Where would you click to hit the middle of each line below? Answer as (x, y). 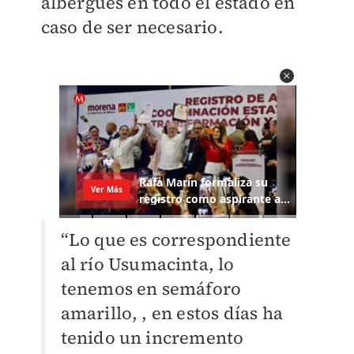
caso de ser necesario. (132, 27)
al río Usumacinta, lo (147, 264)
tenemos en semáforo (151, 289)
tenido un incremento (152, 338)
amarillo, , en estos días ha (172, 313)
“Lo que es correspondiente (176, 240)
